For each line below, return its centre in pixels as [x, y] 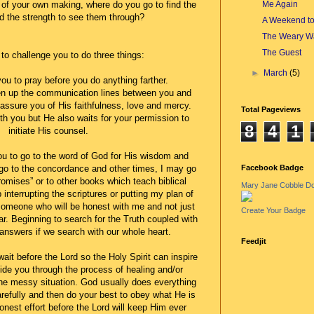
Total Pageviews [271, 109]
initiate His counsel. [48, 131]
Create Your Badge [273, 210]
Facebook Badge [272, 167]
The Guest [281, 52]
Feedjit [254, 241]
